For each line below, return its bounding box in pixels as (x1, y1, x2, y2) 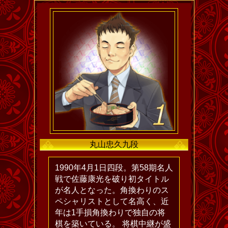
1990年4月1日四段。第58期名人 (55, 163, 173, 173)
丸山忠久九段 (90, 140, 138, 149)
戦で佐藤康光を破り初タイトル (55, 175, 169, 184)
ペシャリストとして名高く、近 (55, 197, 169, 206)
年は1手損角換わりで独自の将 (55, 208, 165, 217)
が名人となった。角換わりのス (55, 186, 169, 195)
